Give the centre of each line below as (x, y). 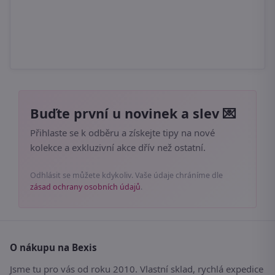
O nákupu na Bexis (53, 248)
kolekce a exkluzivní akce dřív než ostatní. (118, 148)
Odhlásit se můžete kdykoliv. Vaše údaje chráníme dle (126, 176)
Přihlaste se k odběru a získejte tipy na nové (122, 133)
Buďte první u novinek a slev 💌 (133, 114)
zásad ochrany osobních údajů (85, 187)
